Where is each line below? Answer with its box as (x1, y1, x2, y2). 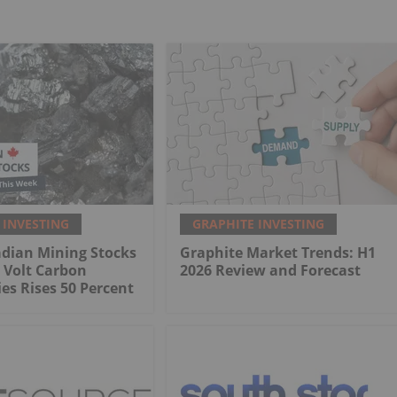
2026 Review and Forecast (180, 261, 361, 281)
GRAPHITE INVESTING (192, 215, 324, 233)
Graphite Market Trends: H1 (180, 243, 376, 263)
